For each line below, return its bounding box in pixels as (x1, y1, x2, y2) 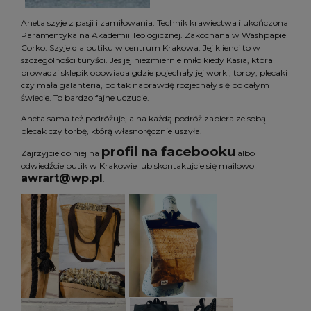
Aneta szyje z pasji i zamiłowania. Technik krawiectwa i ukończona (21, 17, 288, 28)
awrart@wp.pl (21, 171, 103, 185)
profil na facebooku (101, 143, 235, 160)
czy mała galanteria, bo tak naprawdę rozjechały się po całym (21, 79, 269, 90)
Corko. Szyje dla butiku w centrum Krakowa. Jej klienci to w (21, 42, 260, 53)
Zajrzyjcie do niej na (21, 147, 101, 158)
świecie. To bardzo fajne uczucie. (21, 92, 149, 103)
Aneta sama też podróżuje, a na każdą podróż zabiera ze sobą (21, 112, 266, 124)
